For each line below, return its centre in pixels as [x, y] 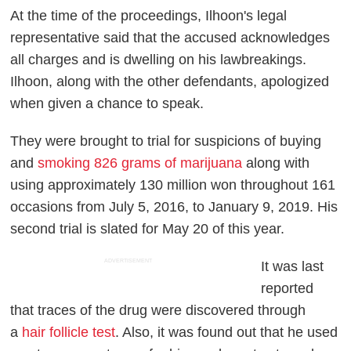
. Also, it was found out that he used [227, 333]
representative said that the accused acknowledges [170, 38]
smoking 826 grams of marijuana [140, 163]
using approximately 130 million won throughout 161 [173, 185]
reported [288, 289]
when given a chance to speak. [107, 104]
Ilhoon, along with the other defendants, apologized [170, 82]
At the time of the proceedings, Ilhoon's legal [149, 16]
